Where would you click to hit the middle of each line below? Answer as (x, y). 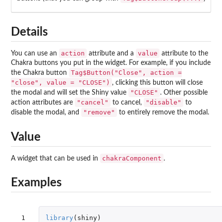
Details (29, 32)
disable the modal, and (46, 113)
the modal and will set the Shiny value (70, 93)
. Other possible (184, 93)
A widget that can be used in (55, 158)
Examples (36, 183)
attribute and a (111, 54)
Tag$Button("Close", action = (126, 73)
